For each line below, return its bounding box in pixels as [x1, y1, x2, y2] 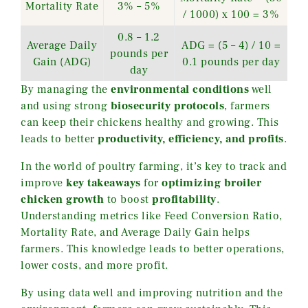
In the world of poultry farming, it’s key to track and [21, 159, 287, 173]
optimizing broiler [162, 175, 261, 190]
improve [21, 175, 66, 190]
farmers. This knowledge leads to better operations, [21, 241, 285, 256]
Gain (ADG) [32, 54, 91, 69]
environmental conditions [111, 82, 249, 96]
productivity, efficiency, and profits [98, 131, 284, 146]
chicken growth [21, 192, 104, 206]
